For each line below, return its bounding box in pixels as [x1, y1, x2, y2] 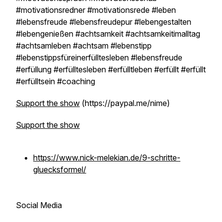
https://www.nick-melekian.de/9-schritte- [33, 153, 180, 163]
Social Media [16, 200, 62, 210]
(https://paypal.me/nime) [80, 98, 170, 108]
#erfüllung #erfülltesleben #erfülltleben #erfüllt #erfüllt [16, 64, 206, 74]
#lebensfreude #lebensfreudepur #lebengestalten [16, 17, 191, 27]
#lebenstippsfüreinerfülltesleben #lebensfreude [16, 53, 182, 62]
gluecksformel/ [33, 165, 86, 174]
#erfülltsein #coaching [16, 76, 95, 86]
